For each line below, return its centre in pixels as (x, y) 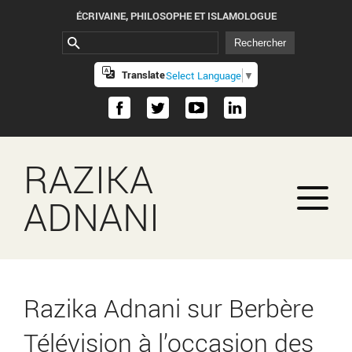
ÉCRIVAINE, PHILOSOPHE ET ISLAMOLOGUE (176, 16)
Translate (144, 75)
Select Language (204, 75)
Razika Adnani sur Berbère (169, 308)
